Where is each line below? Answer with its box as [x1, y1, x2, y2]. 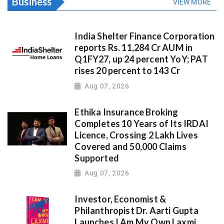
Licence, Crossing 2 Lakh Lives [74, 129, 198, 140]
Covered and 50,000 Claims [74, 140, 186, 152]
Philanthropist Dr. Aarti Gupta [74, 205, 198, 216]
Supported [74, 152, 119, 163]
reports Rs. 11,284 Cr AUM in [74, 42, 193, 53]
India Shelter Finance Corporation [74, 30, 215, 42]
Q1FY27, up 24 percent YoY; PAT [74, 53, 208, 65]
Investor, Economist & [74, 193, 166, 205]
